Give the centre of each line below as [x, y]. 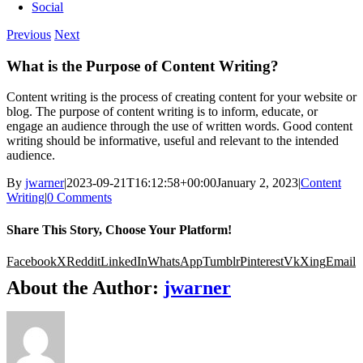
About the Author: [85, 287]
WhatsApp [175, 261]
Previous [29, 34]
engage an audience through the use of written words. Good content [179, 126]
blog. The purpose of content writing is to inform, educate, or [162, 112]
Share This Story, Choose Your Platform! [119, 229]
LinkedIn [124, 261]
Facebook [32, 261]
